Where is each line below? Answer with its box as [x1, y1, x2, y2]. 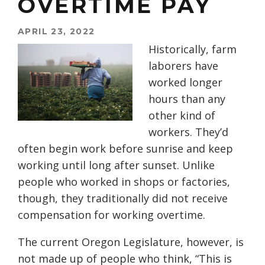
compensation [18, 208, 91, 222]
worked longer [148, 75, 222, 90]
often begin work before [18, 141, 146, 156]
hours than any [148, 92, 225, 106]
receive [192, 191, 228, 206]
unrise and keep [151, 141, 233, 156]
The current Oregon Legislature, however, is [18, 235, 244, 250]
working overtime [112, 208, 203, 222]
